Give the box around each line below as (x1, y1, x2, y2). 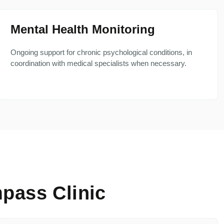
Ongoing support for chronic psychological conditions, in (10, 48, 192, 57)
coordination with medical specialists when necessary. (10, 59, 186, 68)
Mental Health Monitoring (10, 22, 155, 36)
